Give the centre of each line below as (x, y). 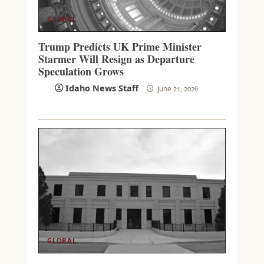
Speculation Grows (81, 72)
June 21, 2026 (176, 89)
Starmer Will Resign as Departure (116, 59)
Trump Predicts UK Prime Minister (120, 47)
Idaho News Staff (102, 88)
